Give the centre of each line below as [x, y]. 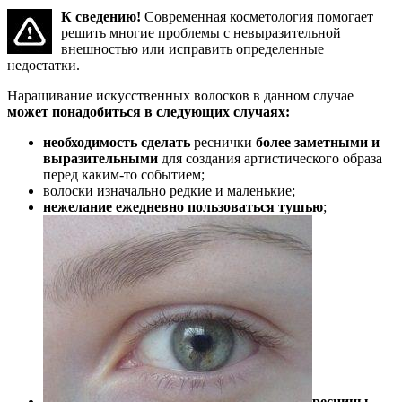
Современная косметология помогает [257, 16]
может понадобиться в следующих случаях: [149, 111]
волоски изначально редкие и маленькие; [169, 190]
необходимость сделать [118, 142]
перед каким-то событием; [124, 174]
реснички [223, 142]
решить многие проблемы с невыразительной [201, 32]
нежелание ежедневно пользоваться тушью [183, 206]
